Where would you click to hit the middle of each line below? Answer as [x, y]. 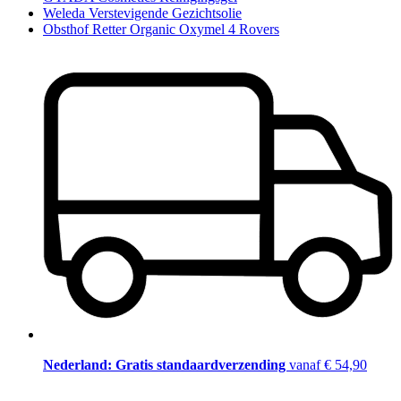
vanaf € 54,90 [328, 364]
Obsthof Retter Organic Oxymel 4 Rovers [161, 29]
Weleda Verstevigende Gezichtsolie [142, 13]
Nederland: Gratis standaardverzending [166, 364]
